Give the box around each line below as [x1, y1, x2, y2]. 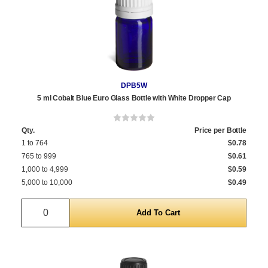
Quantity [45, 200, 81, 211]
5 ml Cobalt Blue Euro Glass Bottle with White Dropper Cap [37, 93, 231, 102]
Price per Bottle [194, 126, 246, 135]
